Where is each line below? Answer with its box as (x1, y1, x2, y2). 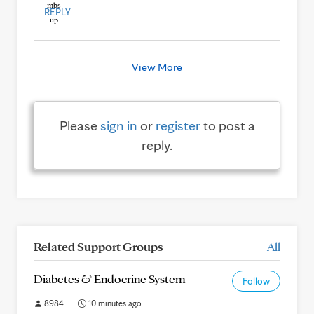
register (155, 117, 200, 134)
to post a (200, 117, 255, 134)
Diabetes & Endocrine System (34, 271, 186, 286)
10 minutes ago (86, 298, 142, 308)
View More (132, 60, 182, 74)
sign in (100, 117, 137, 134)
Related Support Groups (34, 239, 163, 254)
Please (59, 117, 100, 134)
